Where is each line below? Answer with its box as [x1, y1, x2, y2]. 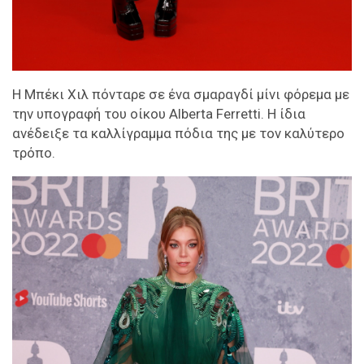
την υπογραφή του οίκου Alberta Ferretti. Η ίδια [12, 105, 305, 122]
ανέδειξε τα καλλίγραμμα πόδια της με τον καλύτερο [12, 124, 344, 141]
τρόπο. [12, 144, 55, 161]
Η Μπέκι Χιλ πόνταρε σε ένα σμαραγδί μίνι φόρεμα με [12, 85, 349, 102]
